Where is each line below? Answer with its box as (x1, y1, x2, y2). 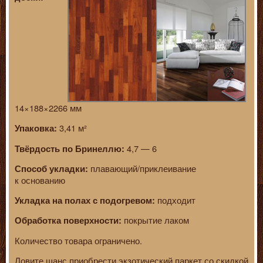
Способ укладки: (15, 163, 88, 176)
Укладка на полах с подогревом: (15, 194, 155, 207)
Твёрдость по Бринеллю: (15, 142, 124, 155)
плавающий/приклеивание (88, 162, 196, 175)
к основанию (15, 174, 65, 187)
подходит (155, 193, 195, 206)
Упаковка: (15, 122, 57, 134)
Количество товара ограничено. (15, 234, 142, 247)
